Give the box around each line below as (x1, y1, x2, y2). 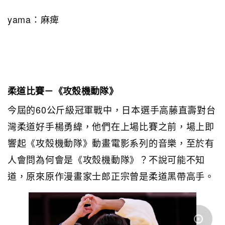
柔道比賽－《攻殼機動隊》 (8, 84, 118, 97)
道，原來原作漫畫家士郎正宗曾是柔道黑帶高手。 (8, 169, 214, 182)
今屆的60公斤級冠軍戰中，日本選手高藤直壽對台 (8, 102, 216, 116)
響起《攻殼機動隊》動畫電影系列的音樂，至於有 (8, 136, 214, 149)
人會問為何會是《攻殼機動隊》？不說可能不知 (8, 152, 205, 166)
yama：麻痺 (8, 12, 60, 26)
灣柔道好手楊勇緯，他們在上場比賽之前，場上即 (8, 119, 214, 133)
